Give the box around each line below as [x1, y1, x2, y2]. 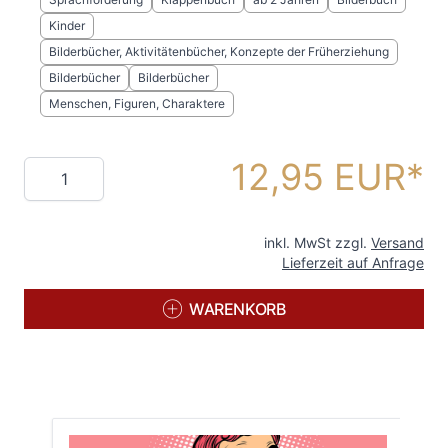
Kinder [49, 18, 85, 33]
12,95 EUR [231, 155, 406, 199]
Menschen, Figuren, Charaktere [49, 96, 225, 111]
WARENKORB [188, 299, 286, 319]
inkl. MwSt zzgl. [264, 234, 371, 251]
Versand [371, 234, 424, 251]
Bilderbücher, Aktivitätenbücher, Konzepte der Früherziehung [49, 44, 389, 59]
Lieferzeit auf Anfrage [282, 254, 424, 271]
